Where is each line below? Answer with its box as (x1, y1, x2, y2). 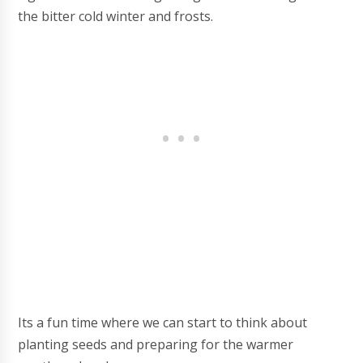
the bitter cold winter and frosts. (18, 7, 214, 25)
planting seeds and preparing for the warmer (18, 335, 294, 353)
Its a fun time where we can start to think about (18, 314, 308, 331)
